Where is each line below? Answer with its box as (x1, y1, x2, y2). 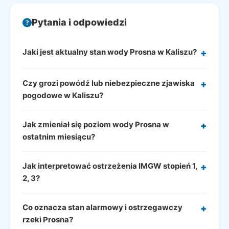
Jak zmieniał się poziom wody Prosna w (22, 120, 169, 129)
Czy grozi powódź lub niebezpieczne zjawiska (22, 78, 195, 88)
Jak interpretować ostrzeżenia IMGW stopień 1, (22, 161, 197, 171)
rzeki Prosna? (22, 215, 73, 224)
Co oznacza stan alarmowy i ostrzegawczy (22, 202, 182, 212)
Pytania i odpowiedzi (32, 17, 127, 28)
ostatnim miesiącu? (22, 132, 95, 142)
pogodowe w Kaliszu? (22, 90, 103, 100)
